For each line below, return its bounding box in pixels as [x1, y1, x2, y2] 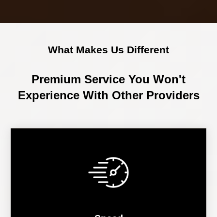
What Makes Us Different [48, 44, 169, 55]
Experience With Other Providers [17, 88, 200, 102]
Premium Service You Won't [31, 72, 186, 86]
